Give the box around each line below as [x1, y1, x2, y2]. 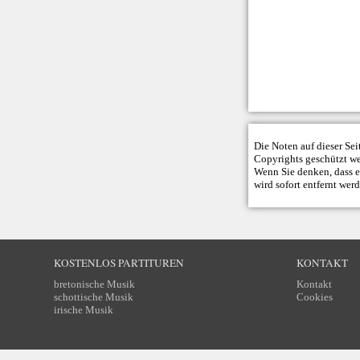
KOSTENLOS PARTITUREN [54, 256, 185, 271]
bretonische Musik [54, 278, 136, 291]
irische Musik [54, 304, 114, 317]
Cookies [296, 291, 333, 304]
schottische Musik [54, 291, 134, 304]
